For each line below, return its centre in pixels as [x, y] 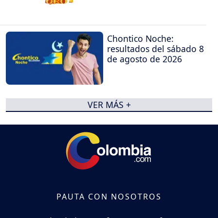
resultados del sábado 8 [155, 49]
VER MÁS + [109, 105]
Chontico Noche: [140, 39]
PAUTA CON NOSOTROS [109, 196]
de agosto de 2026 [145, 59]
